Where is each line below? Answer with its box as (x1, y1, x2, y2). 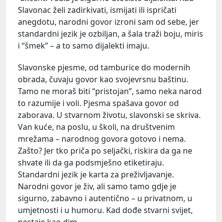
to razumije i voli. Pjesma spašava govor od (18, 97, 179, 109)
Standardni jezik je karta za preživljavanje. (18, 168, 174, 180)
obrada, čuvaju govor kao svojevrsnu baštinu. (18, 73, 188, 85)
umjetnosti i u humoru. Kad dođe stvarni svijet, (18, 204, 193, 216)
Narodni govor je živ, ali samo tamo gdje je (18, 180, 176, 192)
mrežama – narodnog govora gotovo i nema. (18, 133, 186, 144)
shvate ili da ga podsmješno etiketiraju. (18, 157, 164, 168)
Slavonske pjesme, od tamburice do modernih (18, 61, 190, 73)
